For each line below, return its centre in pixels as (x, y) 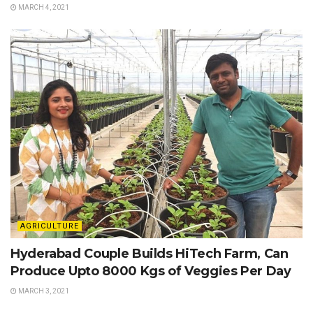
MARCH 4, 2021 (43, 8)
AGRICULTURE (50, 226)
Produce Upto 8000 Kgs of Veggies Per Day (151, 271)
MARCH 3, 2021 (43, 291)
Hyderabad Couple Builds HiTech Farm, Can (150, 253)
